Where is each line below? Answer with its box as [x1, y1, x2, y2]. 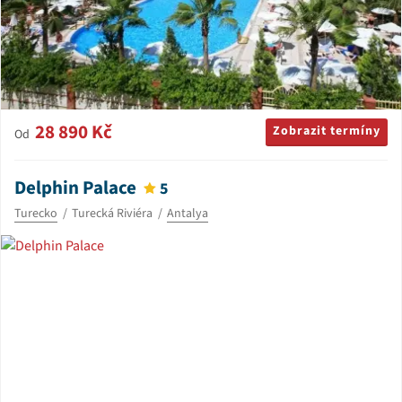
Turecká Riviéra [72, 205, 153, 223]
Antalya [167, 205, 208, 223]
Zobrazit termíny [273, 122, 380, 141]
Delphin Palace [14, 174, 136, 202]
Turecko [14, 205, 57, 223]
